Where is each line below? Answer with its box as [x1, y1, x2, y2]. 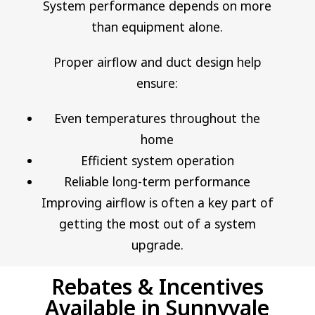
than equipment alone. [91, 18, 224, 35]
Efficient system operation [80, 151, 234, 169]
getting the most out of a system [58, 214, 256, 232]
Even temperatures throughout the [54, 109, 261, 127]
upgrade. [131, 236, 184, 253]
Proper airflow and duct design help [53, 53, 262, 70]
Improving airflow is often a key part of [41, 193, 274, 211]
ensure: [136, 74, 179, 91]
